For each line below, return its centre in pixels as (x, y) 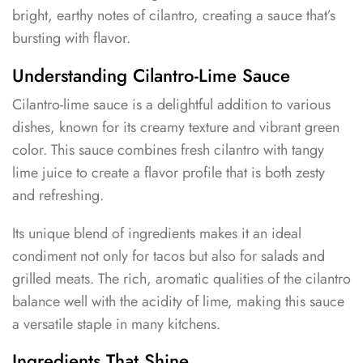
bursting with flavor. (71, 38)
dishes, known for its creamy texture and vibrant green (176, 127)
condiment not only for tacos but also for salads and (169, 256)
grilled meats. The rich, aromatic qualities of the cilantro (181, 278)
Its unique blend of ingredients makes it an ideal (157, 233)
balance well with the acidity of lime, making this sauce (178, 301)
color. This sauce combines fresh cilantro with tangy (168, 149)
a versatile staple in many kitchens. (116, 324)
